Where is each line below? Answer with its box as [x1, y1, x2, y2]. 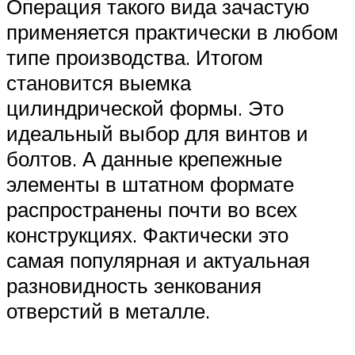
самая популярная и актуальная [6, 247, 310, 273]
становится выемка [6, 70, 191, 96]
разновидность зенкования [6, 273, 261, 299]
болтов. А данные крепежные [6, 146, 282, 172]
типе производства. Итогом [6, 44, 263, 71]
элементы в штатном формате [6, 171, 294, 197]
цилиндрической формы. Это [6, 95, 284, 121]
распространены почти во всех [6, 197, 297, 223]
